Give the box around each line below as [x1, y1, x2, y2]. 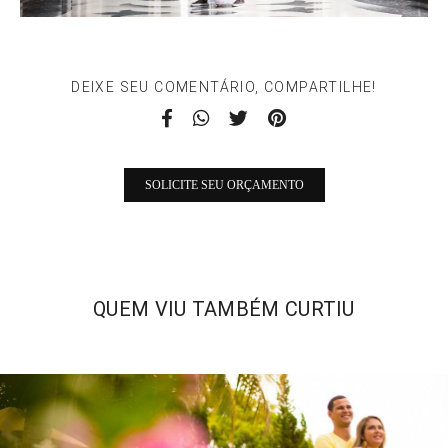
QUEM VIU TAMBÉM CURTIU [93, 297, 355, 322]
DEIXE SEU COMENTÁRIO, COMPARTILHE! [71, 79, 377, 96]
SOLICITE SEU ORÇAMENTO [144, 178, 304, 193]
